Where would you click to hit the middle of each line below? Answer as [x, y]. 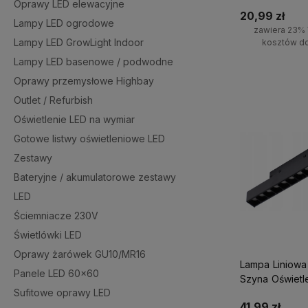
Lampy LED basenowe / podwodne [93, 62]
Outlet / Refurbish [53, 100]
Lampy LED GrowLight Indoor [79, 42]
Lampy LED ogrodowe [64, 23]
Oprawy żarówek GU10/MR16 [80, 254]
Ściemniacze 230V [56, 216]
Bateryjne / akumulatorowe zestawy [95, 177]
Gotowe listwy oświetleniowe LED [89, 139]
